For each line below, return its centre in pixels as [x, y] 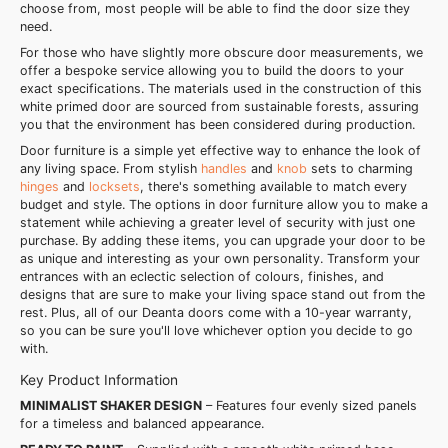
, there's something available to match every [273, 187]
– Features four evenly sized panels [311, 406]
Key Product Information [99, 380]
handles [226, 169]
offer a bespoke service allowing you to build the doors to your [212, 71]
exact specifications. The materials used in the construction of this [221, 89]
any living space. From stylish [110, 169]
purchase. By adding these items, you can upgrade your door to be [222, 241]
